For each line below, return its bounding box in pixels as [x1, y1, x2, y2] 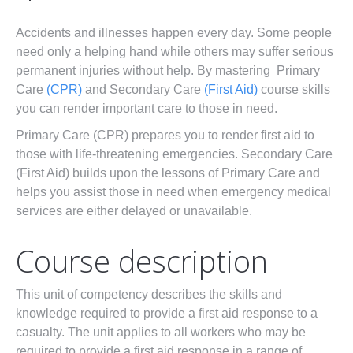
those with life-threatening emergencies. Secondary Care [16, 147, 333, 162]
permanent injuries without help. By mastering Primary [16, 64, 320, 78]
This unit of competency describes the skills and [16, 288, 282, 302]
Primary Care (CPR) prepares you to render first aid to [16, 128, 314, 143]
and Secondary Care [82, 83, 204, 97]
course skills [258, 83, 330, 97]
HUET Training [82, 39, 166, 53]
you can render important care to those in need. [16, 102, 277, 116]
